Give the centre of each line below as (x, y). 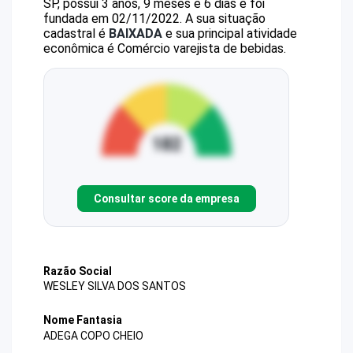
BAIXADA (136, 33)
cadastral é (76, 33)
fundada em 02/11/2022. (113, 19)
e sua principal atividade (230, 33)
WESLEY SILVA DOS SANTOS (115, 286)
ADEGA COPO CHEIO (93, 335)
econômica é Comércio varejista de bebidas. (165, 48)
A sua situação (224, 19)
